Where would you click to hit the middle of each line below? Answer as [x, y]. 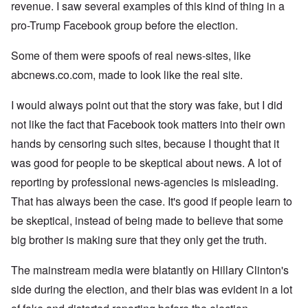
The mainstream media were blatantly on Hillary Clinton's [150, 269]
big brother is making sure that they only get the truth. [139, 239]
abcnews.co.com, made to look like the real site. [128, 74]
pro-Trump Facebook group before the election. [124, 25]
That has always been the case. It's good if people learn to [152, 201]
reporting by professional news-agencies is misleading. [145, 181]
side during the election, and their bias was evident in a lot [152, 289]
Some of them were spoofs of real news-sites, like [131, 55]
